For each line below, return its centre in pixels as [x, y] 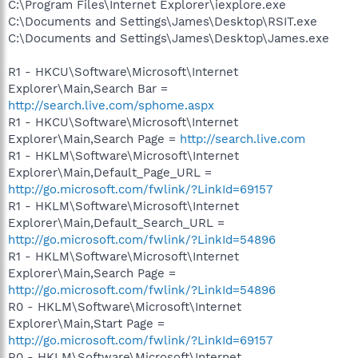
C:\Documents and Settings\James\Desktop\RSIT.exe [163, 21]
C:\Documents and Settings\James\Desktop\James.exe [169, 38]
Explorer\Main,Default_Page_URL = [110, 172]
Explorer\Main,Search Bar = [88, 88]
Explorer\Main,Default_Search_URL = [116, 223]
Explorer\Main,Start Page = [86, 323]
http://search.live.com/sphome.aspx [111, 105]
